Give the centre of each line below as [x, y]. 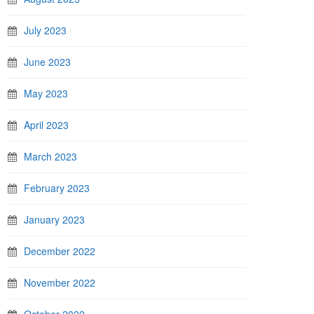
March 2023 [50, 156]
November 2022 [60, 282]
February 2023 [57, 188]
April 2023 [46, 125]
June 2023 [47, 62]
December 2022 [60, 251]
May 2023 [46, 93]
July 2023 [45, 30]
